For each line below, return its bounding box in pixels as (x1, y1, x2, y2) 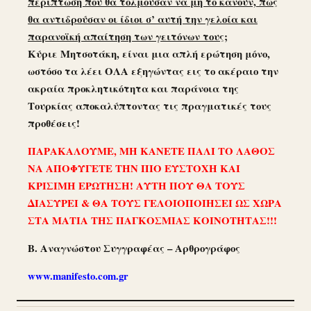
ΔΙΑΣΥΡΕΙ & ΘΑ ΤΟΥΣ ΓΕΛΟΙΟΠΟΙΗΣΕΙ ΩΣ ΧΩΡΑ (28, 194, 282, 210)
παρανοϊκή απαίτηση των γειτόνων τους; (28, 28, 228, 44)
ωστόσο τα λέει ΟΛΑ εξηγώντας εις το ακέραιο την (28, 63, 278, 79)
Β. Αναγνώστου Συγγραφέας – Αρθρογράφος (28, 239, 240, 255)
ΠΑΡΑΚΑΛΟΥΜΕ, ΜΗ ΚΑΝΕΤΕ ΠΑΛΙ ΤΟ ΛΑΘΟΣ (28, 142, 278, 158)
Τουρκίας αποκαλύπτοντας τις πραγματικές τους (28, 98, 271, 114)
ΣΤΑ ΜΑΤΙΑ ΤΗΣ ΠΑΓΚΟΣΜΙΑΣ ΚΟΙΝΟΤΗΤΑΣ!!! (28, 212, 277, 228)
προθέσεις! (28, 115, 80, 131)
